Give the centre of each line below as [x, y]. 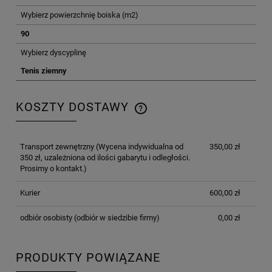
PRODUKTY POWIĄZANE [88, 257]
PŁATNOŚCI [51, 126]
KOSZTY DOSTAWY [74, 107]
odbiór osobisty [46, 218]
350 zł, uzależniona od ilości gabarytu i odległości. [105, 158]
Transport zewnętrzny [57, 147]
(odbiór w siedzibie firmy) [116, 218]
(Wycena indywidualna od [138, 147]
